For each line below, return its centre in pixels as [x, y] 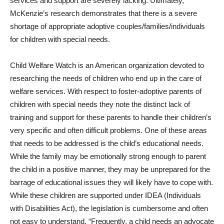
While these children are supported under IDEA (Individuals [105, 195]
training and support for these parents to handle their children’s [111, 117]
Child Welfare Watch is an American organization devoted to [107, 65]
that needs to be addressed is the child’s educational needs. [107, 143]
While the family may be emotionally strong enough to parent [108, 156]
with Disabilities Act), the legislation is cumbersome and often [109, 208]
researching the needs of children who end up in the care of [106, 78]
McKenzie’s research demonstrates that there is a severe [103, 13]
